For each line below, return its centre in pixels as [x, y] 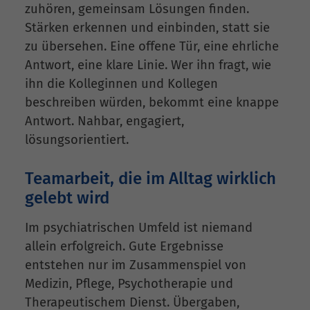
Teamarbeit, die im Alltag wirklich [151, 179]
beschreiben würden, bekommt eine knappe [152, 103]
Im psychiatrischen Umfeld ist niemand [139, 228]
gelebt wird [67, 198]
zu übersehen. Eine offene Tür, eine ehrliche [152, 47]
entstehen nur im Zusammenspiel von [136, 265]
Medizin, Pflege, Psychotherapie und [129, 284]
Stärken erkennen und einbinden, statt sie [147, 28]
